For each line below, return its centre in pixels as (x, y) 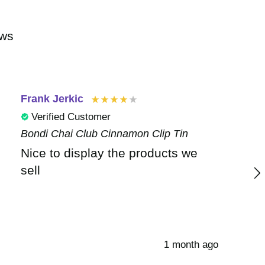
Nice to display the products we (109, 153)
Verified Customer (71, 116)
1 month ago (191, 245)
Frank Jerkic (52, 99)
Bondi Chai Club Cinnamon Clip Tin (104, 133)
